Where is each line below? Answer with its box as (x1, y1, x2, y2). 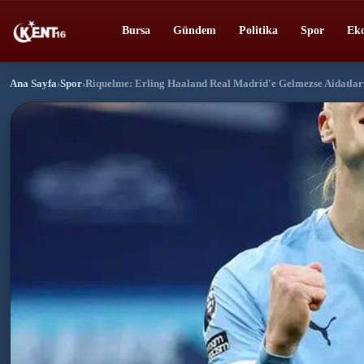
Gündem (173, 24, 216, 37)
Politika (239, 24, 278, 37)
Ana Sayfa (10, 77, 57, 89)
